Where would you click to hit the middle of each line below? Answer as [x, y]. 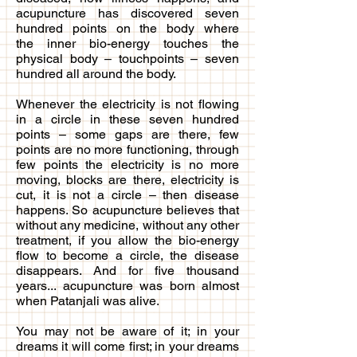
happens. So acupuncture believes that [127, 210]
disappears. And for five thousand [127, 270]
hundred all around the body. [96, 73]
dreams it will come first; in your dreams [127, 346]
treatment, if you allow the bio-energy [127, 240]
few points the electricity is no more [127, 164]
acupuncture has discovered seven [127, 13]
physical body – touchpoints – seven [127, 58]
